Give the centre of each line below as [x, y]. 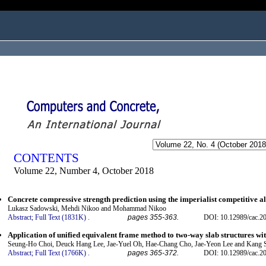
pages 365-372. [153, 253]
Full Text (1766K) [61, 253]
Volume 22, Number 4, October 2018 [84, 171]
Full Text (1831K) [61, 218]
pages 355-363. [153, 218]
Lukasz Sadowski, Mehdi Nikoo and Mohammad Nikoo [87, 209]
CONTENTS [46, 158]
